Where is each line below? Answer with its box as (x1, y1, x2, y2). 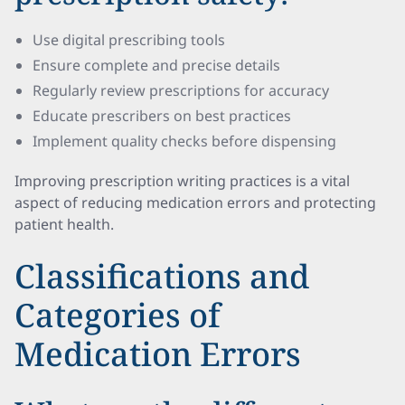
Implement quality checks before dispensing (33, 131, 336, 151)
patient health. (14, 214, 114, 234)
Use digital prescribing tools (33, 30, 225, 50)
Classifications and (14, 254, 309, 298)
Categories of (14, 293, 221, 337)
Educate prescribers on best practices (33, 106, 291, 126)
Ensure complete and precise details (33, 55, 280, 75)
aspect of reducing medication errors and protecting (14, 193, 376, 212)
